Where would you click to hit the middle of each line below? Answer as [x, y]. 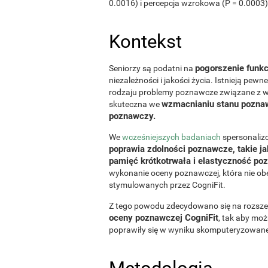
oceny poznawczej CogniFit [164, 217]
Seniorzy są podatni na [152, 68]
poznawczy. [132, 116]
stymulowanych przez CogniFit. [167, 185]
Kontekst [145, 41]
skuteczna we [135, 104]
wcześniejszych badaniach [172, 137]
